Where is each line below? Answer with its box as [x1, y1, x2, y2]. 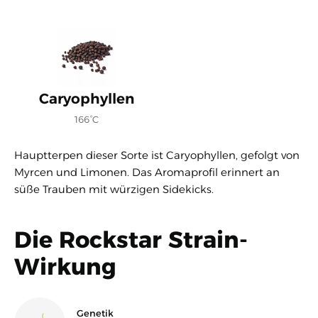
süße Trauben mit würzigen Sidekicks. [14, 182, 214, 196]
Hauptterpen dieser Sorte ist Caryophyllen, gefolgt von [14, 148, 300, 162]
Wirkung [14, 252, 116, 280]
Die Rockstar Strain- [14, 225, 248, 253]
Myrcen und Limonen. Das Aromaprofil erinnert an [14, 165, 280, 179]
